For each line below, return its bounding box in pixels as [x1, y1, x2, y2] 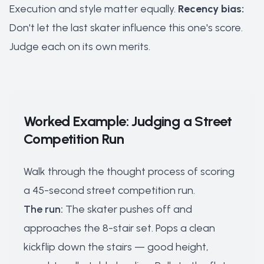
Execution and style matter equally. [9, 2, 178, 15]
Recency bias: [178, 2, 244, 15]
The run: [24, 203, 63, 216]
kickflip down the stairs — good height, [24, 240, 209, 253]
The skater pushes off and [63, 203, 192, 216]
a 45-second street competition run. [24, 184, 195, 197]
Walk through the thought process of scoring [24, 165, 235, 178]
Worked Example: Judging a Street [24, 113, 232, 130]
